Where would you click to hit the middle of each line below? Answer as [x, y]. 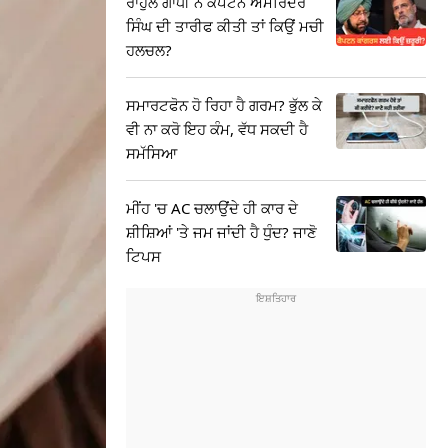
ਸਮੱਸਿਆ [151, 153]
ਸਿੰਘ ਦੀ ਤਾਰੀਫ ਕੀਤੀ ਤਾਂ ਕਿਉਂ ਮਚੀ [225, 26]
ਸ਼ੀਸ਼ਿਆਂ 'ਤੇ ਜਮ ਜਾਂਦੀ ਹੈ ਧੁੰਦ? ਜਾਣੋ [221, 232]
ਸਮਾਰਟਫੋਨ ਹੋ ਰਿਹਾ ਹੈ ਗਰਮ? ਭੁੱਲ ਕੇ [224, 105]
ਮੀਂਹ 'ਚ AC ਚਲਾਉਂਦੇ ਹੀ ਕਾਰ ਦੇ [212, 208]
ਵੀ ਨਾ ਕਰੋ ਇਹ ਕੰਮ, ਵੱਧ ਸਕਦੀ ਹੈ [217, 129]
